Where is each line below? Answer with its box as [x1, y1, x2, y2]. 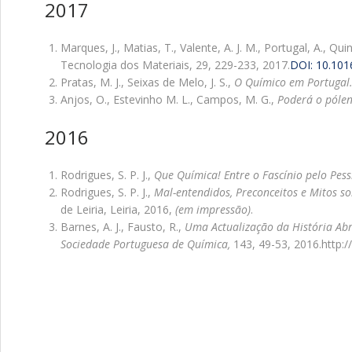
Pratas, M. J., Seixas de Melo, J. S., [60, 75, 234, 90]
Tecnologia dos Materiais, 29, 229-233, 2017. [60, 57, 290, 72]
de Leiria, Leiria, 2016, [60, 202, 175, 217]
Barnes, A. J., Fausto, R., [60, 219, 185, 234]
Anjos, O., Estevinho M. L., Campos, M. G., [60, 92, 277, 107]
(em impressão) [175, 202, 251, 217]
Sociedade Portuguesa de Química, [60, 236, 230, 251]
